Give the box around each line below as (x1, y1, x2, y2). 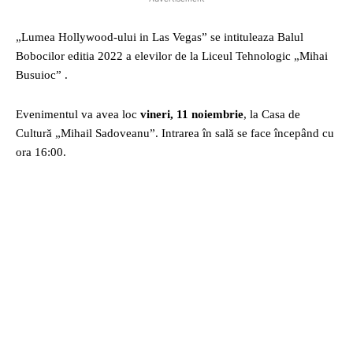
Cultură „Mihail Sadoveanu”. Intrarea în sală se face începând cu (16, 127, 334, 139)
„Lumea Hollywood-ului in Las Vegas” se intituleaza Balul (16, 31, 303, 43)
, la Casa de (243, 108, 300, 121)
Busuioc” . (16, 69, 71, 81)
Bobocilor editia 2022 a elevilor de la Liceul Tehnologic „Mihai (16, 50, 328, 62)
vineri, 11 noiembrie (140, 108, 243, 121)
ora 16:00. (16, 146, 66, 158)
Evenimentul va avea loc (16, 108, 140, 121)
